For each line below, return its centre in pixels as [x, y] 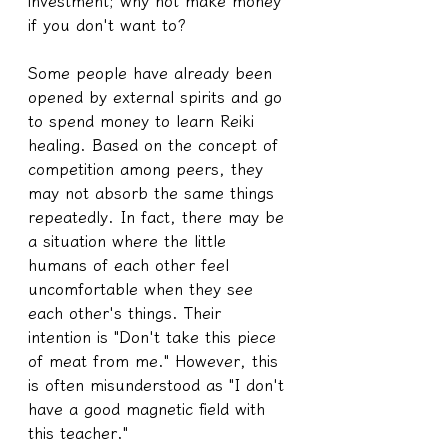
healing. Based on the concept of [156, 144]
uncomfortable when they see [143, 288]
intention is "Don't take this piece [155, 336]
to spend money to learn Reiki [144, 120]
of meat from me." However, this [156, 360]
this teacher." [78, 432]
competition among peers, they [148, 168]
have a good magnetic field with [149, 408]
